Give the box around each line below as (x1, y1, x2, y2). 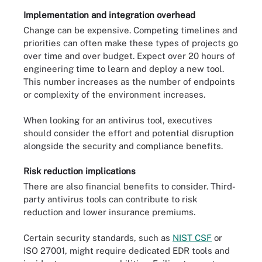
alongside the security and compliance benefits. (23, 141, 223, 151)
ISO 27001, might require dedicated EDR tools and (23, 246, 230, 256)
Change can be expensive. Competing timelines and (23, 25, 237, 35)
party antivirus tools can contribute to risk (23, 194, 197, 204)
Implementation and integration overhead (23, 9, 195, 20)
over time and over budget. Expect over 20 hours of (23, 50, 235, 61)
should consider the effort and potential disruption (23, 128, 234, 138)
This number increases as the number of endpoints (23, 76, 235, 87)
